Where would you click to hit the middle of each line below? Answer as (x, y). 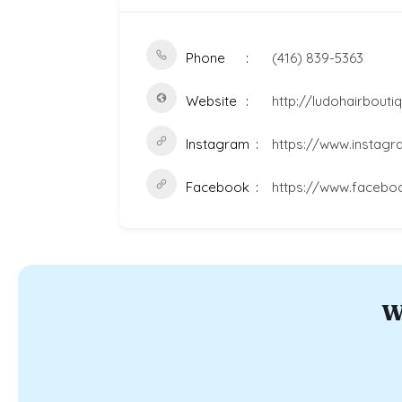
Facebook (218, 187)
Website (211, 101)
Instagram (218, 144)
